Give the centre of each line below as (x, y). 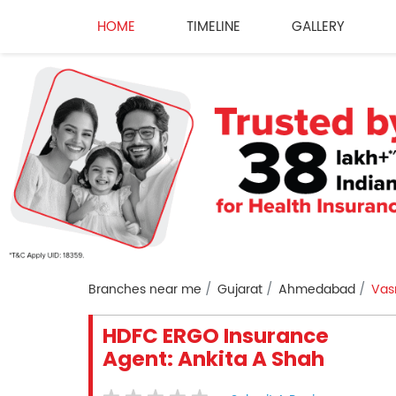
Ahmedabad (316, 290)
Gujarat (240, 290)
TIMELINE (213, 27)
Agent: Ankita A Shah (213, 359)
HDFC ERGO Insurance (215, 336)
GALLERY (318, 27)
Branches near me (145, 290)
